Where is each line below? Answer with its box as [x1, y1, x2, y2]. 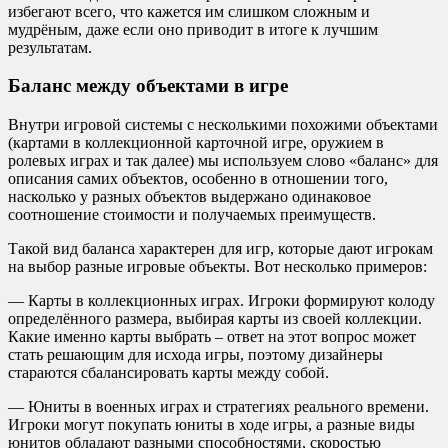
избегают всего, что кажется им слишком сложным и [8, 2, 370, 20]
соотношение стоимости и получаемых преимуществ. [8, 205, 376, 223]
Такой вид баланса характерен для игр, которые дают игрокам [8, 239, 433, 257]
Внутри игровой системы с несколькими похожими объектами [8, 115, 438, 133]
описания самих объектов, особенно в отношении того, [8, 169, 388, 187]
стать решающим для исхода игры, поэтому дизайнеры [8, 345, 383, 363]
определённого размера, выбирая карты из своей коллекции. [8, 309, 422, 327]
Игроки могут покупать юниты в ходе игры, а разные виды [8, 415, 415, 433]
